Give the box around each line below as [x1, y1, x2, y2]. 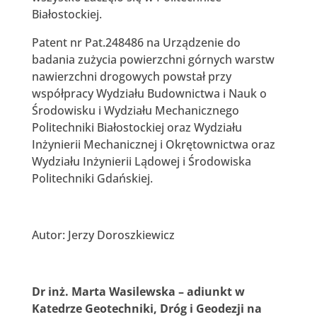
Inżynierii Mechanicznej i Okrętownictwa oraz [31, 136, 275, 152]
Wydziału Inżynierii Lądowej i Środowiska [31, 153, 251, 169]
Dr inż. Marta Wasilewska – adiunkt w [31, 283, 245, 299]
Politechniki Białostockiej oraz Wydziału [31, 119, 242, 135]
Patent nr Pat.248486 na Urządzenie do [31, 34, 241, 50]
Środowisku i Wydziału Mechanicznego [31, 102, 239, 118]
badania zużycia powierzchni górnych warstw [31, 51, 275, 67]
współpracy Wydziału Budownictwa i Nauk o [31, 85, 267, 101]
